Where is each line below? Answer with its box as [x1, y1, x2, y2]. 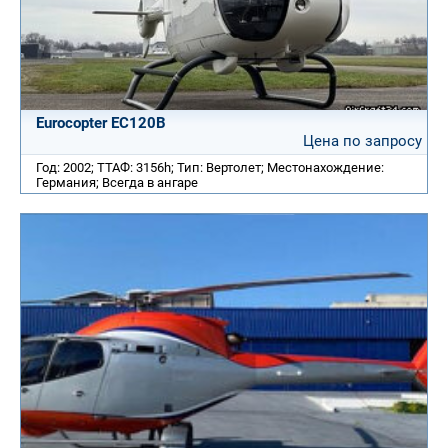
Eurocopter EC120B [36, 113, 166, 132]
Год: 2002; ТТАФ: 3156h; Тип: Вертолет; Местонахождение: [36, 159, 384, 175]
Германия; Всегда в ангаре [36, 174, 198, 190]
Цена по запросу [303, 131, 422, 150]
